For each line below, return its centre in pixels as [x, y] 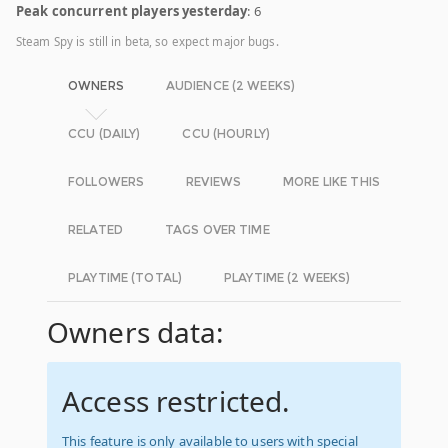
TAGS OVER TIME [217, 230]
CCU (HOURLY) [226, 134]
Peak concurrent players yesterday [132, 11]
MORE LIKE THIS [331, 182]
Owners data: [136, 332]
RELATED [95, 230]
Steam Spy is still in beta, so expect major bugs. [147, 42]
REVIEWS [214, 182]
